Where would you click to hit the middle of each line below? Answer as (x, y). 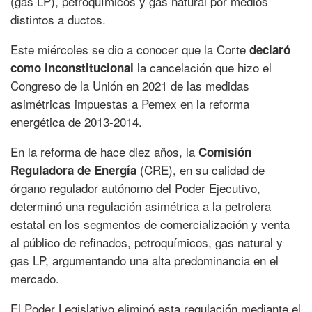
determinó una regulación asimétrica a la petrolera (141, 206)
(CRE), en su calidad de (201, 170)
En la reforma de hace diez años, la (104, 152)
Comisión (225, 152)
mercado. (35, 279)
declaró (270, 50)
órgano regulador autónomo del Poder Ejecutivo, (135, 188)
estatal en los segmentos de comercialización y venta (150, 224)
